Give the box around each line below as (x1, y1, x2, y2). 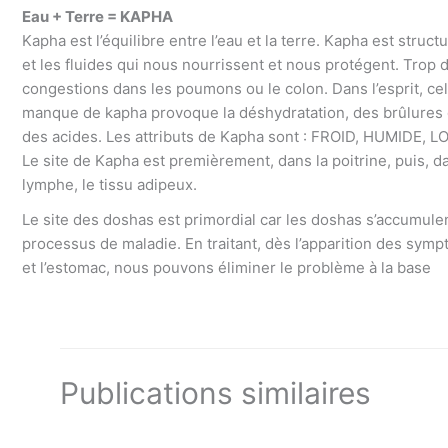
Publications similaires (59, 374, 371, 411)
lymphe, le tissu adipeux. (22, 175, 197, 194)
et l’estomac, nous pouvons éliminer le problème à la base (22, 258, 431, 278)
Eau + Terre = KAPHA (22, 7, 173, 26)
